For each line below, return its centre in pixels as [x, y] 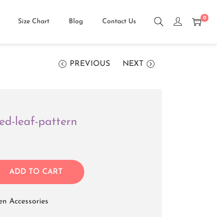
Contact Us [119, 22]
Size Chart [34, 22]
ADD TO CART [36, 172]
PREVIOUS [90, 64]
